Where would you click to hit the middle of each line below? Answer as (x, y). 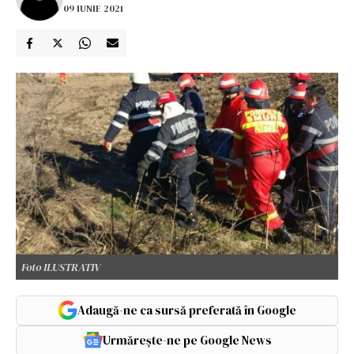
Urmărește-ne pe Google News (187, 340)
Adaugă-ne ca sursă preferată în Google (187, 310)
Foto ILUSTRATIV (61, 267)
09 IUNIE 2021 (93, 8)
